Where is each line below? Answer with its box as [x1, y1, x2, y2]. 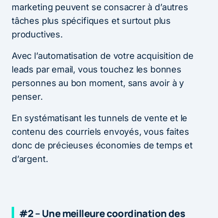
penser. [12, 91, 43, 102]
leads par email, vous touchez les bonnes [12, 64, 182, 74]
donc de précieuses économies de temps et [12, 140, 193, 150]
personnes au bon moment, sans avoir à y [12, 77, 184, 88]
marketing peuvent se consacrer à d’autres [12, 1, 188, 12]
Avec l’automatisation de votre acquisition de [12, 50, 194, 61]
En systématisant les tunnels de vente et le [12, 112, 188, 123]
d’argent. [12, 153, 48, 164]
